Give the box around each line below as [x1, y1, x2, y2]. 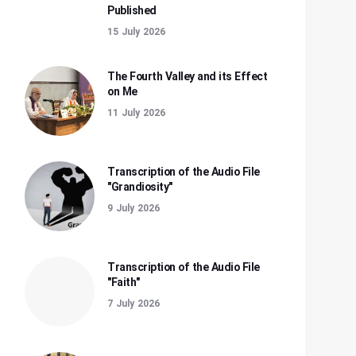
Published [107, 2, 157, 20]
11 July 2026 [107, 106, 165, 121]
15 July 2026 [107, 25, 165, 40]
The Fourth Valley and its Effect [107, 68, 267, 86]
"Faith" [107, 274, 140, 292]
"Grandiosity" [107, 179, 172, 196]
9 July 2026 [107, 201, 160, 216]
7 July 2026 [107, 296, 160, 311]
